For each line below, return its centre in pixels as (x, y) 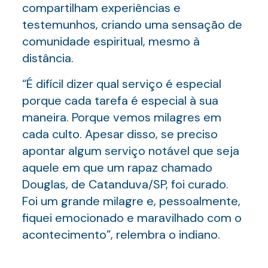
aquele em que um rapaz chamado (117, 167)
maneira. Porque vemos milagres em (121, 117)
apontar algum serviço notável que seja (130, 151)
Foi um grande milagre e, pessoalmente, (131, 201)
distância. (48, 58)
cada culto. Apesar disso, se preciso (120, 134)
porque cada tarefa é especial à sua (120, 100)
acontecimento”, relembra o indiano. (121, 234)
